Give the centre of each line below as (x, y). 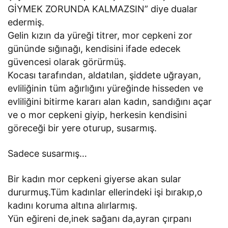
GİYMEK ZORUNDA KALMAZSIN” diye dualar (103, 9)
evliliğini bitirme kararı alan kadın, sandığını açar (110, 102)
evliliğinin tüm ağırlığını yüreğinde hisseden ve (106, 89)
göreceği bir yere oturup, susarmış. (82, 128)
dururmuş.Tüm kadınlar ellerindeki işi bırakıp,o (105, 192)
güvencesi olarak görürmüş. (67, 62)
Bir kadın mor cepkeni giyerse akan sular (95, 179)
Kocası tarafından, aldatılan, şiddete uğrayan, (105, 75)
